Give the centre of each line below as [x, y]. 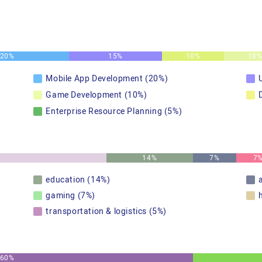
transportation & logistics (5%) [106, 211]
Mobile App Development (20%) [107, 79]
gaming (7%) [70, 196]
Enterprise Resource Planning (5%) [114, 111]
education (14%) [78, 180]
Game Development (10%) [96, 95]
